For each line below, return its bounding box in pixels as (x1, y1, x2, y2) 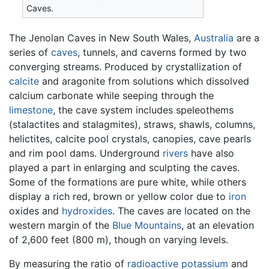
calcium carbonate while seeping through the (9, 89, 214, 101)
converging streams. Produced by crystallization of (9, 60, 242, 73)
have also (188, 147, 234, 159)
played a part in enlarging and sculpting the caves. (9, 161, 240, 174)
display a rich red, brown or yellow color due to (9, 190, 229, 202)
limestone (9, 103, 53, 116)
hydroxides (62, 204, 112, 217)
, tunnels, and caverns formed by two (77, 46, 247, 58)
